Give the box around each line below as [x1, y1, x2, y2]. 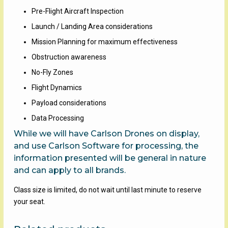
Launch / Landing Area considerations [31, 22, 153, 31]
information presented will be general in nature [13, 153, 206, 163]
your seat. [13, 197, 45, 206]
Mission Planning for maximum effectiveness [31, 37, 178, 46]
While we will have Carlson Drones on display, [13, 128, 199, 138]
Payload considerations [31, 98, 106, 107]
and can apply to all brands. [13, 165, 126, 175]
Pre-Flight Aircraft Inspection [31, 7, 124, 15]
